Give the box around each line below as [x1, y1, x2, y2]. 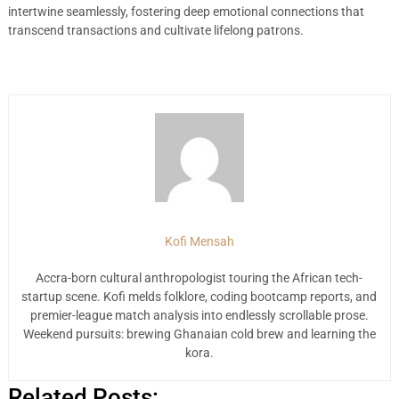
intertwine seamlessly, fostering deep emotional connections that [7, 4, 364, 19]
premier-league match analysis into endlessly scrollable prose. [29, 308, 369, 322]
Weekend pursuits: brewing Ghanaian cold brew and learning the [22, 327, 376, 341]
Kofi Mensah [164, 234, 234, 248]
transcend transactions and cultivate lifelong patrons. [7, 23, 304, 37]
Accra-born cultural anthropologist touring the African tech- [36, 271, 363, 285]
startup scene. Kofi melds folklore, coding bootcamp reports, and [21, 289, 378, 304]
